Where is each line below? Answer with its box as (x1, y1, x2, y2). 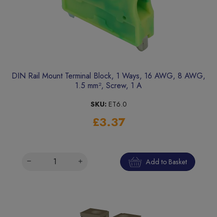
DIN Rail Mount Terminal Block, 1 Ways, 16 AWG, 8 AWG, (12, 70, 205, 82)
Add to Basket (145, 156, 187, 167)
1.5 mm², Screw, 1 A (75, 80, 142, 92)
